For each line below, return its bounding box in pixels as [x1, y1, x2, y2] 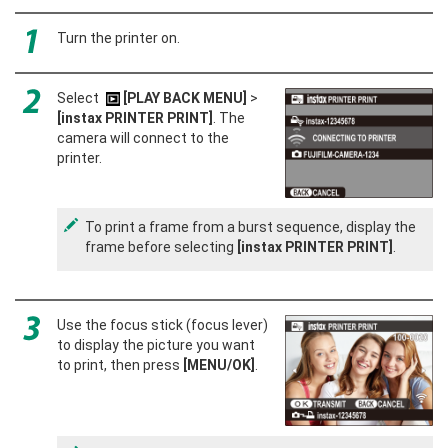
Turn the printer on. [57, 29, 180, 46]
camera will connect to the [57, 129, 229, 146]
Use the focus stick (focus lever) [57, 316, 268, 333]
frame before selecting [85, 239, 237, 256]
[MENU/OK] [183, 356, 255, 373]
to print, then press [57, 356, 183, 373]
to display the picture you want [57, 336, 255, 353]
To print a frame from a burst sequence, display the [85, 219, 416, 236]
